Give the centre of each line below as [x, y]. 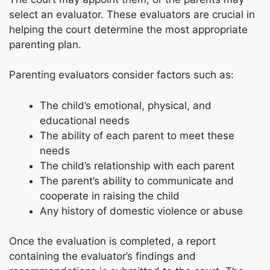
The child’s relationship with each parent [137, 165]
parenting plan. [45, 44]
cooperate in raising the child [110, 196]
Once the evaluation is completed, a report [112, 241]
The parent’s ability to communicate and [137, 181]
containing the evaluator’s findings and [102, 256]
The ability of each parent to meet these [137, 135]
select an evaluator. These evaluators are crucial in [132, 14]
